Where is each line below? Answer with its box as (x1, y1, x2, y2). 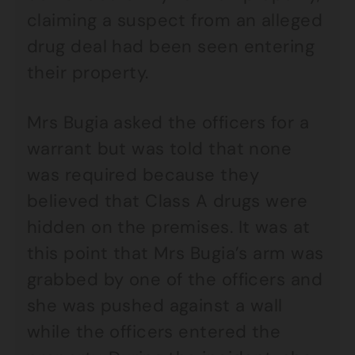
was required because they (27, 163, 260, 186)
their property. (27, 61, 149, 84)
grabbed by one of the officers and (27, 268, 323, 291)
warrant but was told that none (27, 137, 292, 160)
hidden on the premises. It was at (27, 216, 311, 239)
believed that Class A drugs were (27, 189, 308, 212)
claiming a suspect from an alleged (27, 9, 323, 32)
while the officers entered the (27, 320, 281, 343)
